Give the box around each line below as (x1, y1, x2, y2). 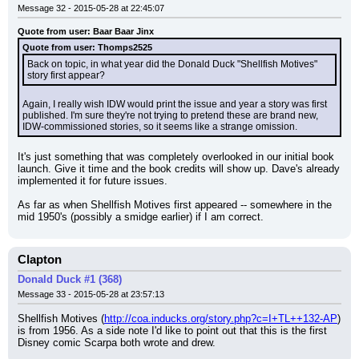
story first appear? (27, 70, 105, 81)
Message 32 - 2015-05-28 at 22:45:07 (18, 3, 164, 13)
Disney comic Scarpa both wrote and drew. (18, 337, 216, 349)
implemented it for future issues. (18, 175, 167, 187)
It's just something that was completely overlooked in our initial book (18, 151, 334, 163)
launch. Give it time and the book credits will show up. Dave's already (18, 163, 340, 175)
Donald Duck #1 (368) (18, 273, 122, 285)
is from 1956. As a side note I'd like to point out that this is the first (18, 325, 327, 337)
